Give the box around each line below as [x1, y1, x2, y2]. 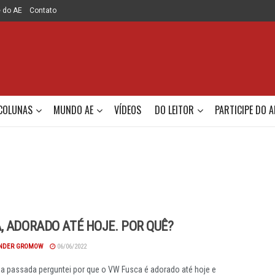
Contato [29, 6, 56, 15]
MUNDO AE [53, 103, 93, 117]
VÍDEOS [114, 103, 141, 117]
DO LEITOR [155, 103, 194, 117]
